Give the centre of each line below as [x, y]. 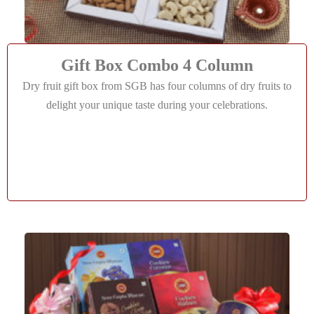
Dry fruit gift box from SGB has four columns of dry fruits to [157, 86]
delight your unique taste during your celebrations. [157, 105]
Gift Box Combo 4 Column [157, 65]
